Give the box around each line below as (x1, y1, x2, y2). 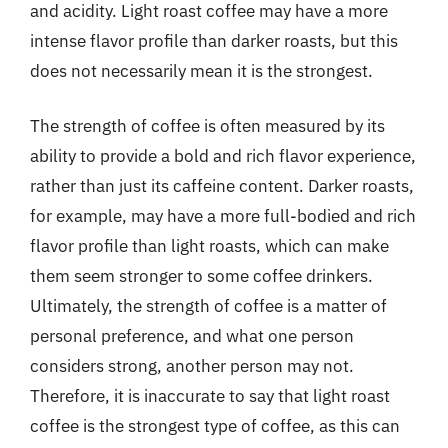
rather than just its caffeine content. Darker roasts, (30, 175, 414, 197)
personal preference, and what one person (30, 325, 354, 347)
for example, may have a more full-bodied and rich (30, 205, 416, 227)
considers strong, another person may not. (30, 355, 354, 377)
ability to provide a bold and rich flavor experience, (30, 145, 416, 167)
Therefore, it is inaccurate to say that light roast (30, 385, 390, 407)
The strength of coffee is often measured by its (30, 115, 385, 137)
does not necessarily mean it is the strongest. (30, 59, 373, 82)
